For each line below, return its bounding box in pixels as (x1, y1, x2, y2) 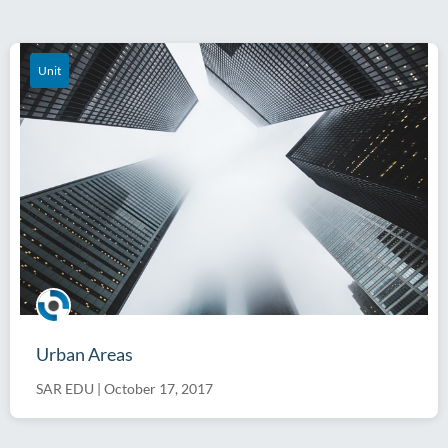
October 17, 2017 (104, 379, 213, 397)
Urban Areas (36, 342, 133, 365)
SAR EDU (36, 379, 94, 397)
